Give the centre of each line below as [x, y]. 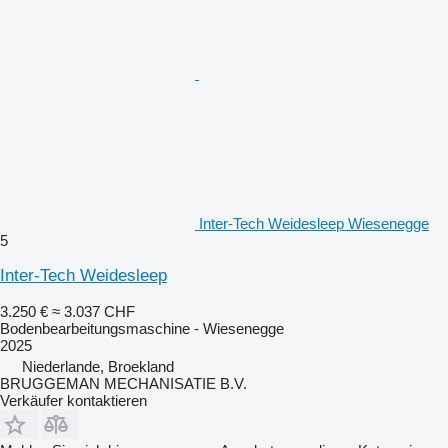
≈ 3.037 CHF [93, 311]
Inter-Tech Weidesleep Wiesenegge [314, 223]
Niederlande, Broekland [98, 366]
